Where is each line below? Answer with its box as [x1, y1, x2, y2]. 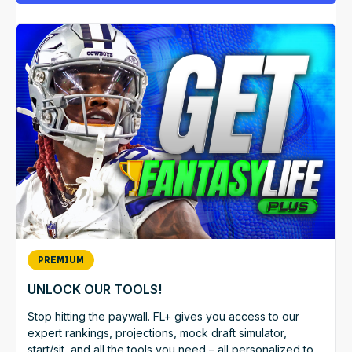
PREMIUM [38, 254, 84, 266]
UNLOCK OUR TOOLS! [27, 280, 162, 297]
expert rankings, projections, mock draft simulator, [27, 325, 287, 339]
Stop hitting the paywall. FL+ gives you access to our [27, 309, 299, 323]
